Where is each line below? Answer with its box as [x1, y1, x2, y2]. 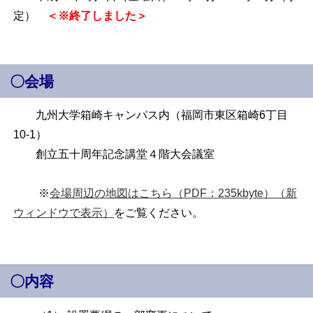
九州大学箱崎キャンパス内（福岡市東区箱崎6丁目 [13, 109, 289, 122]
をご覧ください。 [114, 207, 204, 219]
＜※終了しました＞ [47, 9, 148, 22]
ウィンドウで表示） [13, 207, 115, 219]
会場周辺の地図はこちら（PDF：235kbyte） [50, 187, 275, 200]
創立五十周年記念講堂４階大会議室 [13, 148, 215, 161]
